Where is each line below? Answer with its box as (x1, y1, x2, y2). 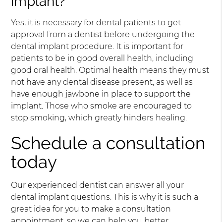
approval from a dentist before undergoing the (11, 30, 195, 40)
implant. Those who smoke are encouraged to (11, 101, 192, 111)
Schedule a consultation (11, 133, 206, 154)
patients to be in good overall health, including (11, 54, 194, 63)
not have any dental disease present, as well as (11, 77, 193, 87)
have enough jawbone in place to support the (11, 89, 191, 99)
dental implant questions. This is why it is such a (11, 192, 199, 202)
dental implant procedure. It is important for (11, 42, 184, 52)
